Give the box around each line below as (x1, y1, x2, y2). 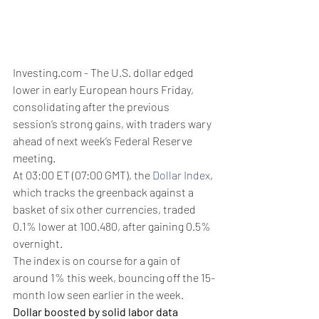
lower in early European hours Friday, (13, 82, 196, 96)
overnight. (13, 236, 63, 250)
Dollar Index (152, 167, 210, 182)
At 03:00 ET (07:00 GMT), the (13, 167, 152, 182)
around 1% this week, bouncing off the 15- (13, 270, 215, 284)
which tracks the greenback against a (13, 184, 196, 199)
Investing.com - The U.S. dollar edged (13, 65, 196, 79)
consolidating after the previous (13, 99, 172, 113)
